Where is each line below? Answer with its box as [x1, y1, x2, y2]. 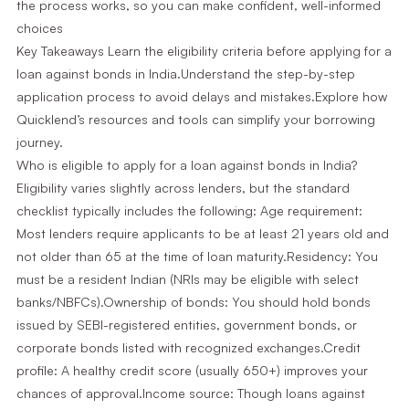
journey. [16, 134, 63, 150]
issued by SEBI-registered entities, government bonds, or [16, 317, 357, 332]
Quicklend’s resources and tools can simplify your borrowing [16, 111, 375, 127]
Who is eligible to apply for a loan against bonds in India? [16, 157, 357, 173]
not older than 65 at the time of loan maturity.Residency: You [16, 248, 378, 264]
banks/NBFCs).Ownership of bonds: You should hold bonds [16, 294, 371, 309]
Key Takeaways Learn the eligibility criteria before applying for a [16, 43, 392, 58]
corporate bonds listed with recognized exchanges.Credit [16, 340, 361, 355]
